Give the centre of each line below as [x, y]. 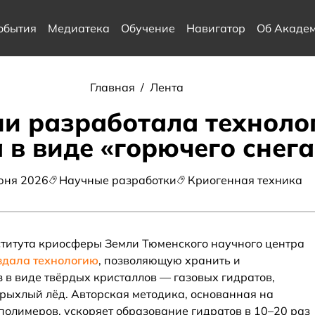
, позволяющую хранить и [169, 260]
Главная [114, 87]
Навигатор [216, 28]
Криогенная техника [245, 180]
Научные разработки [118, 180]
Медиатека [78, 28]
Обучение [148, 28]
